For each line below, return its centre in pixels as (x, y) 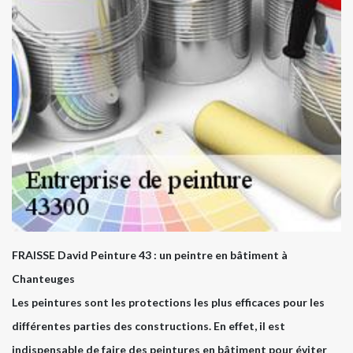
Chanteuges (43, 278)
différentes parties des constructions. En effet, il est (149, 325)
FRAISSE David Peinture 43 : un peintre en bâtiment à (150, 255)
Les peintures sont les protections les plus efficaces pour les (168, 302)
